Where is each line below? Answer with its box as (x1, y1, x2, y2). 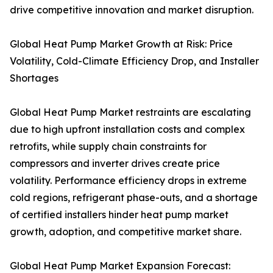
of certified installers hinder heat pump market (10, 208, 229, 221)
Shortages (10, 71, 58, 84)
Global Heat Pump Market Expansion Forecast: (10, 259, 230, 272)
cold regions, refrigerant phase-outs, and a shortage (10, 191, 258, 204)
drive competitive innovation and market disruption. (10, 3, 253, 16)
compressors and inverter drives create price (10, 157, 220, 169)
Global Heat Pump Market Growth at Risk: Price (10, 37, 233, 50)
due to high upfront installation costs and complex (10, 122, 245, 135)
